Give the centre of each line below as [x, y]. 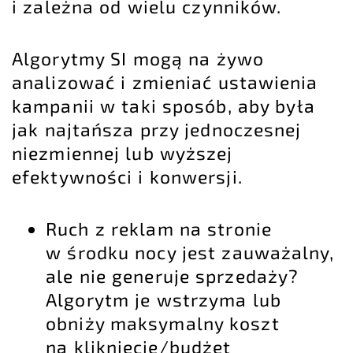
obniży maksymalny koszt [163, 323]
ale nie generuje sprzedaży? [173, 276]
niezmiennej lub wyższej [123, 153]
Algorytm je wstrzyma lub [163, 300]
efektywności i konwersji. [127, 177]
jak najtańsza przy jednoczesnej [157, 130]
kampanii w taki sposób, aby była [163, 106]
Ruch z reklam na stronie [159, 229]
